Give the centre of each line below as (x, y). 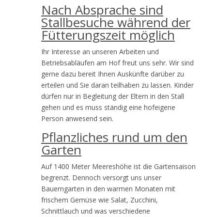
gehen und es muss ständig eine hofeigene (108, 107)
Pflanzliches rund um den (115, 137)
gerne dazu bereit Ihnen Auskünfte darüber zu (113, 74)
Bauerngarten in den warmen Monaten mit (108, 188)
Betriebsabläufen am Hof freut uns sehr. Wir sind (118, 62)
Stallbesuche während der (116, 22)
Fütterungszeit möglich (108, 35)
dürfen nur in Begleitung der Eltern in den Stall (113, 96)
